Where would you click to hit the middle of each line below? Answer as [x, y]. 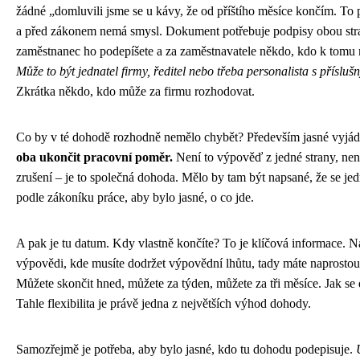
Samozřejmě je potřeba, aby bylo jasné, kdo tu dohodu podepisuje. [186, 350]
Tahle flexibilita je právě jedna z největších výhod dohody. [164, 304]
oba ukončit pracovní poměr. [94, 157]
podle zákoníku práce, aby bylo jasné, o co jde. [135, 198]
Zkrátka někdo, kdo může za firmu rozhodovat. [135, 92]
